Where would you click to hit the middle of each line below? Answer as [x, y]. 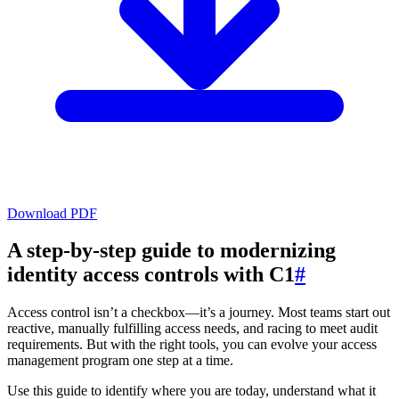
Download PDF [52, 213]
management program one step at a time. [120, 361]
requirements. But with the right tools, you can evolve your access [192, 345]
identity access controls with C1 [151, 275]
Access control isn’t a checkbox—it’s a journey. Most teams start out [199, 313]
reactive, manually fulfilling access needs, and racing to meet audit [192, 329]
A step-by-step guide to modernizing [171, 251]
